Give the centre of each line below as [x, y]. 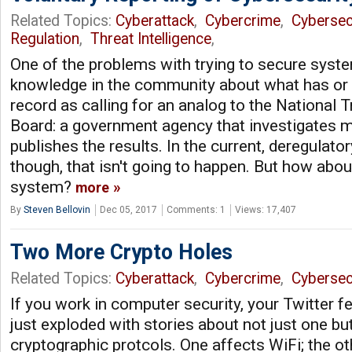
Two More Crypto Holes [121, 252]
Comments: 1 [196, 209]
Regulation [45, 38]
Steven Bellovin [57, 209]
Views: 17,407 [266, 209]
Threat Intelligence [151, 38]
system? [43, 187]
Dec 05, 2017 [128, 209]
